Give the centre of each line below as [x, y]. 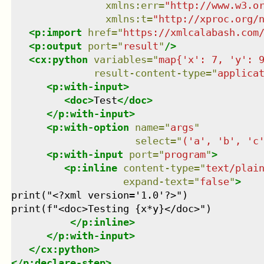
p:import [58, 32]
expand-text [155, 181]
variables [120, 59]
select [152, 141]
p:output [58, 46]
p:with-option [90, 127]
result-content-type [149, 73]
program [185, 154]
